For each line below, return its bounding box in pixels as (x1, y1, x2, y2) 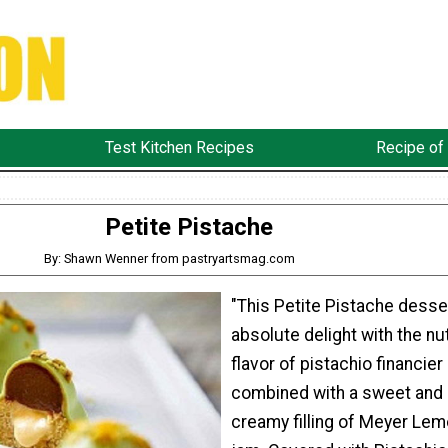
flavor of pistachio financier (230, 354, 443, 375)
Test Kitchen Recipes (104, 138, 254, 158)
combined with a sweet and (230, 383, 443, 404)
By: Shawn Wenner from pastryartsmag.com (44, 250, 296, 266)
